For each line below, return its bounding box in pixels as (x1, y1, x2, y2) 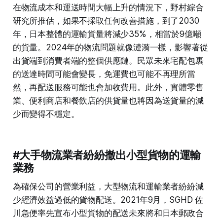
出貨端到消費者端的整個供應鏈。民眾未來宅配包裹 (12, 55, 204, 66)
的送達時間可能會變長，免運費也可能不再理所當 (12, 69, 195, 79)
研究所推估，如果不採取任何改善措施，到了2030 (12, 15, 199, 26)
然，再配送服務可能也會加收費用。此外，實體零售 (12, 82, 204, 92)
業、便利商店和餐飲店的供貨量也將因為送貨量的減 (12, 95, 204, 106)
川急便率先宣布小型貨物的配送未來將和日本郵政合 (12, 208, 204, 218)
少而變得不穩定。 (12, 109, 79, 119)
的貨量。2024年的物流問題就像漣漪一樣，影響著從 (12, 42, 208, 52)
